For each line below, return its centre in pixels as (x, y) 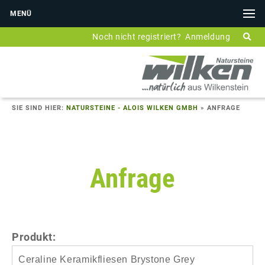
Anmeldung (208, 37)
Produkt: (34, 237)
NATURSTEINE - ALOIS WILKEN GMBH (132, 108)
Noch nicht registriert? (137, 37)
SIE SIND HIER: (39, 108)
